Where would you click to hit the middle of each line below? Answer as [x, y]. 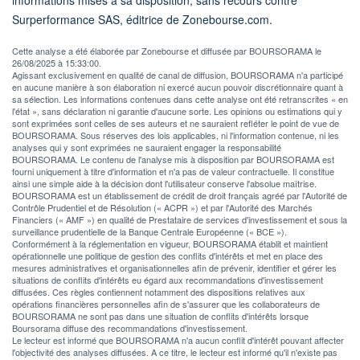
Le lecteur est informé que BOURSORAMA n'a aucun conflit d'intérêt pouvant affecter [178, 340]
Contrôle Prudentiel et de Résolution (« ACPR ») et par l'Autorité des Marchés [162, 207]
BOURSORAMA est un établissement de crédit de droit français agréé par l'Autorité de [180, 195]
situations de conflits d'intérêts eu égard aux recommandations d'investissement [168, 279]
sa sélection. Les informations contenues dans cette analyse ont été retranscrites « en [180, 98]
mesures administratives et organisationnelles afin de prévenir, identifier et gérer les [174, 267]
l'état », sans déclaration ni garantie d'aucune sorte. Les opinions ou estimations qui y [177, 110]
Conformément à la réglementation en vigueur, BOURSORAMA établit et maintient [170, 243]
